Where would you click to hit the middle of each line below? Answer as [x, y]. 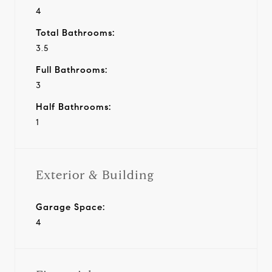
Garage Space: [70, 207]
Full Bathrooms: [72, 70]
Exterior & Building [95, 175]
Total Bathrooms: [75, 32]
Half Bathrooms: [73, 107]
